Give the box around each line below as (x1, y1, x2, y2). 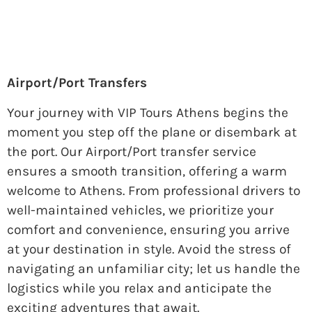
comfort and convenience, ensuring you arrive (7, 221, 290, 237)
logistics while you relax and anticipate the (7, 279, 272, 296)
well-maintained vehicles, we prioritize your (7, 201, 274, 218)
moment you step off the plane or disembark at (7, 123, 297, 140)
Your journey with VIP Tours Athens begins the (7, 104, 288, 120)
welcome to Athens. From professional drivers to (7, 182, 300, 198)
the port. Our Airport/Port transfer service (7, 143, 256, 159)
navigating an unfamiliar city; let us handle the (7, 260, 300, 276)
